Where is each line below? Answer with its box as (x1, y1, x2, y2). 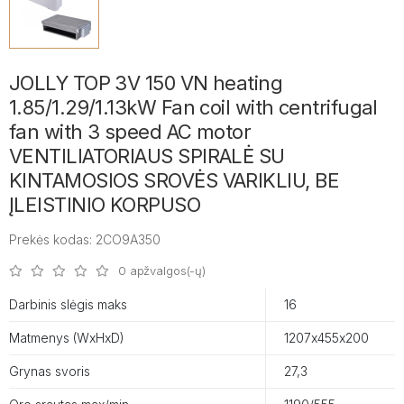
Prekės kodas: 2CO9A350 (9, 231, 161, 247)
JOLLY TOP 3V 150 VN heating (9, 70, 283, 95)
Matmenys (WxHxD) (9, 329, 124, 345)
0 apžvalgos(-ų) (118, 262, 207, 278)
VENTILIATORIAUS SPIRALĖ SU (9, 143, 285, 168)
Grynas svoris (9, 363, 90, 379)
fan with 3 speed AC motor (9, 119, 252, 143)
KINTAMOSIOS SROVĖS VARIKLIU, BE (9, 168, 339, 192)
